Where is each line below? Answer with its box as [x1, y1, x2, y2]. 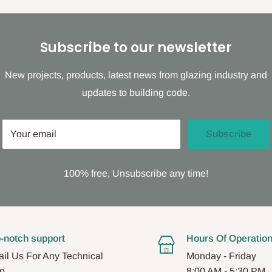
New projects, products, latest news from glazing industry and [5, 70, 267, 81]
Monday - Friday [186, 251, 256, 262]
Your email [10, 129, 56, 140]
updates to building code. [82, 87, 190, 98]
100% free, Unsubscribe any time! [64, 168, 208, 179]
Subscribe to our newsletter [40, 38, 232, 58]
